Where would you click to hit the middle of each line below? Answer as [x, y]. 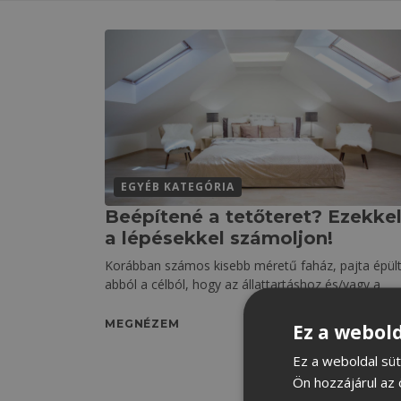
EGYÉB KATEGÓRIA [178, 186]
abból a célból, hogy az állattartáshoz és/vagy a [243, 284]
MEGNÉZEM [142, 323]
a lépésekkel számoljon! [219, 238]
